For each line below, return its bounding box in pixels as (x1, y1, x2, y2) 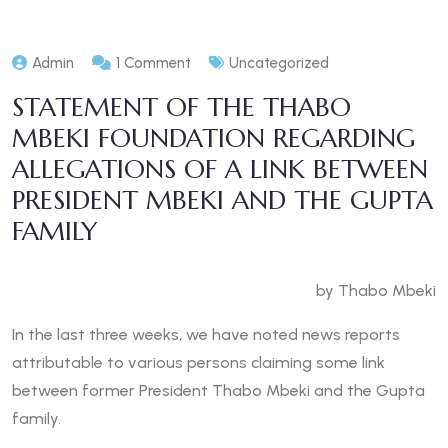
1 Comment (116, 54, 191, 73)
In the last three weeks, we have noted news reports (12, 325, 400, 345)
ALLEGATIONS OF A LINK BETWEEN (12, 153, 428, 186)
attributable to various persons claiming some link (12, 353, 385, 373)
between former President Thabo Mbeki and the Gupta (12, 381, 425, 401)
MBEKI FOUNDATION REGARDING (12, 122, 415, 155)
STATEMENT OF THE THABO (12, 91, 351, 124)
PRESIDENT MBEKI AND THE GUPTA (12, 184, 433, 217)
